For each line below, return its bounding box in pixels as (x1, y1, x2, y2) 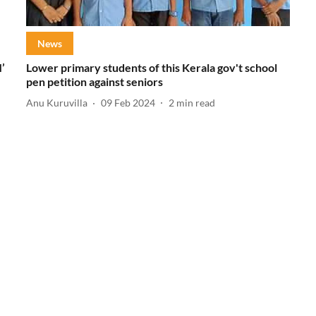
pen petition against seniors (25, 74, 165, 88)
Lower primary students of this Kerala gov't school (25, 60, 277, 74)
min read (176, 97, 215, 109)
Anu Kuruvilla (25, 97, 87, 109)
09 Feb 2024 (100, 97, 155, 109)
